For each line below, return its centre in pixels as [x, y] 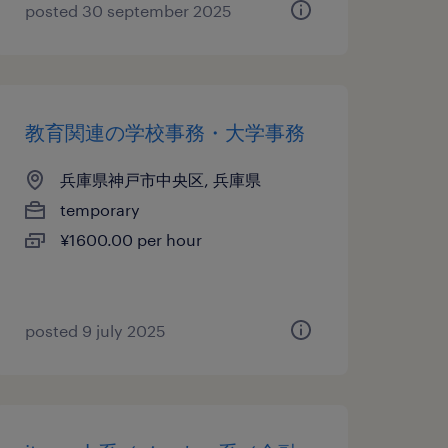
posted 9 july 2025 [95, 330]
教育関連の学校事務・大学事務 [164, 132]
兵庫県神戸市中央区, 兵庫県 [160, 179]
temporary [99, 209]
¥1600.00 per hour [130, 239]
